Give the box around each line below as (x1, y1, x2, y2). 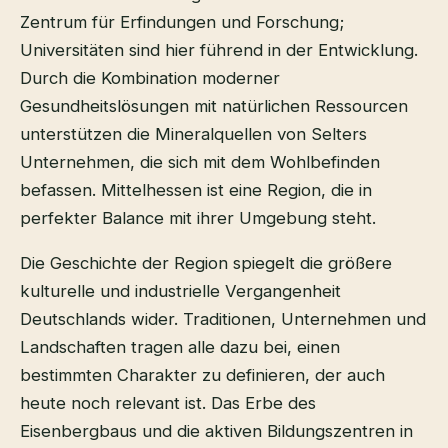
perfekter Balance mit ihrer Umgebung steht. (20, 207, 376, 228)
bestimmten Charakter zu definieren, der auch (20, 364, 385, 385)
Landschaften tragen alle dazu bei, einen (20, 336, 340, 357)
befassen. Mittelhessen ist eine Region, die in (20, 179, 372, 200)
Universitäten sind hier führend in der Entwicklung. (20, 39, 418, 60)
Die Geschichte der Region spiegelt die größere (20, 252, 392, 273)
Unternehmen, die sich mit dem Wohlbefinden (20, 151, 380, 172)
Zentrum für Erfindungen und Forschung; (20, 11, 344, 32)
